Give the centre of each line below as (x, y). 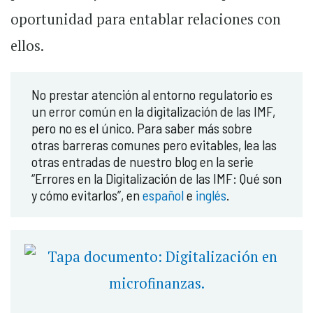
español (163, 195)
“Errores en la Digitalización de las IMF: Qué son (156, 179)
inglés (211, 195)
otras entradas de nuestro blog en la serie (143, 162)
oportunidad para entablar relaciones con (146, 20)
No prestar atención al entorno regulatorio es (152, 95)
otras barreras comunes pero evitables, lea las (154, 145)
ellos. (27, 46)
